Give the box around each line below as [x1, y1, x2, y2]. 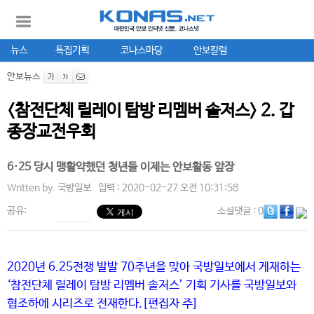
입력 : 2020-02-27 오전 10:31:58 [98, 182, 238, 193]
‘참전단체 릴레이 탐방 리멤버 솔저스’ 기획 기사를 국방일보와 [7, 279, 296, 292]
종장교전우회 [7, 123, 95, 142]
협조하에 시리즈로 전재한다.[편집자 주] [7, 297, 198, 310]
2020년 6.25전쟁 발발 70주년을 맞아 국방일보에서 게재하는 [7, 261, 301, 274]
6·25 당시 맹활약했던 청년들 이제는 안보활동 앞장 [7, 161, 234, 174]
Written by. [7, 182, 57, 193]
